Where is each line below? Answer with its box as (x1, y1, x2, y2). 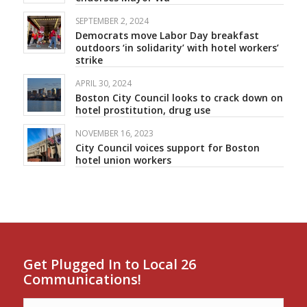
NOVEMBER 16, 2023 (75, 127, 153, 139)
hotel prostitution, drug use (75, 103, 210, 116)
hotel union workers (75, 153, 171, 167)
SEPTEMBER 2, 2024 (75, 14, 149, 27)
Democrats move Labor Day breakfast (75, 28, 259, 42)
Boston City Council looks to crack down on (75, 90, 283, 104)
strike (75, 53, 103, 66)
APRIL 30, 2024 (75, 77, 132, 89)
